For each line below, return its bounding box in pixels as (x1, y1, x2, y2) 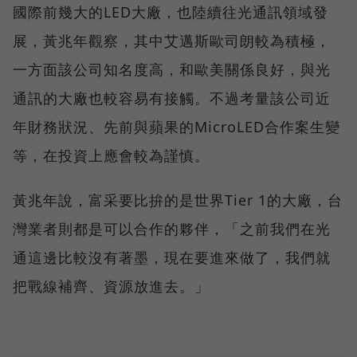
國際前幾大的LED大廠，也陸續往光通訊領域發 (13, 2, 328, 22)
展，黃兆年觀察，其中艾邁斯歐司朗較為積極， (13, 31, 331, 51)
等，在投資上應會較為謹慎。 (13, 146, 210, 166)
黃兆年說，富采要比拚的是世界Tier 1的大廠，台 (13, 190, 343, 210)
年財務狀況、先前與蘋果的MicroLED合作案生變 (13, 117, 340, 137)
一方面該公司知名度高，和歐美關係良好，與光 (13, 60, 331, 80)
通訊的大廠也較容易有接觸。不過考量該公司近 (13, 88, 331, 108)
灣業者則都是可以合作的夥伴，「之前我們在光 (13, 219, 331, 239)
